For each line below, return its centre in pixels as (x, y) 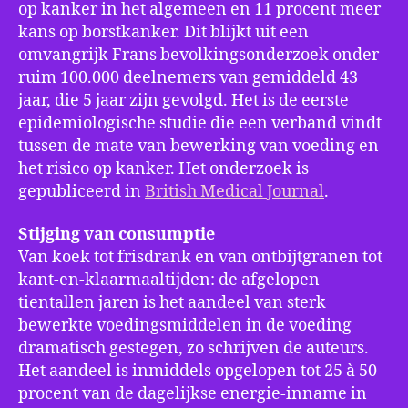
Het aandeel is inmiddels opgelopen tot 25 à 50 (198, 372)
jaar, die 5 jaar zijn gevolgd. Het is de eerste (184, 100)
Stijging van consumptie (117, 235)
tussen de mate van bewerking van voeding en (199, 146)
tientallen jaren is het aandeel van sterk (172, 303)
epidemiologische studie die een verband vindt (200, 123)
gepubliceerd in (82, 191)
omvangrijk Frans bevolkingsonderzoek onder (199, 55)
